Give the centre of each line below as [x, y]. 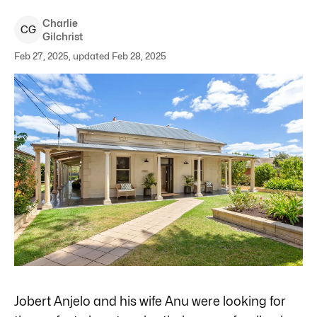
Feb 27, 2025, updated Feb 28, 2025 [90, 56]
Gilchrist [63, 36]
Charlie [60, 23]
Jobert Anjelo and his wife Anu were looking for [150, 301]
